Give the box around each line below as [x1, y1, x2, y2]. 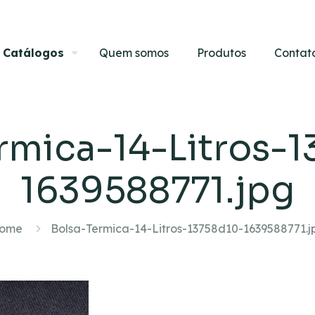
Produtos [197, 46, 246, 60]
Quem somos [99, 46, 169, 60]
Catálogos [3, 46, 64, 60]
